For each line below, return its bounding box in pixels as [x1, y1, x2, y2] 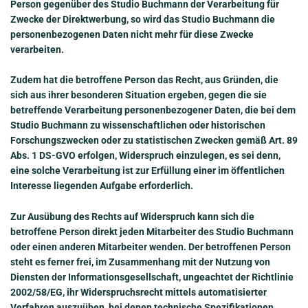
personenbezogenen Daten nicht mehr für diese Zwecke [10, 29, 254, 41]
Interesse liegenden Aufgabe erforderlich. [10, 180, 193, 192]
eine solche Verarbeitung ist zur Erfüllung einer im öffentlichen [10, 165, 285, 177]
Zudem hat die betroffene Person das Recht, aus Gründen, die [10, 74, 278, 86]
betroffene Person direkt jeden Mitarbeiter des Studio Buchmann [10, 225, 294, 237]
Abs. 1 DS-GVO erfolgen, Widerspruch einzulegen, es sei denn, [10, 150, 280, 162]
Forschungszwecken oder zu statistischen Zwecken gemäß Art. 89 [10, 135, 298, 146]
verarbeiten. [10, 44, 64, 56]
